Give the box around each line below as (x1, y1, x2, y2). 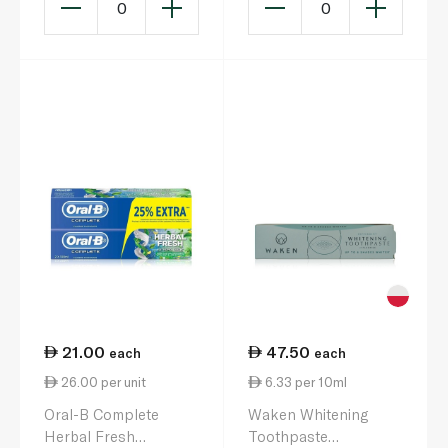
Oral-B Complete (44, 405, 159, 423)
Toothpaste (248, 427, 328, 445)
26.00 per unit (58, 374, 146, 391)
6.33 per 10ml (262, 374, 347, 391)
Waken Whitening (248, 405, 368, 423)
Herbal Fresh (44, 427, 135, 445)
